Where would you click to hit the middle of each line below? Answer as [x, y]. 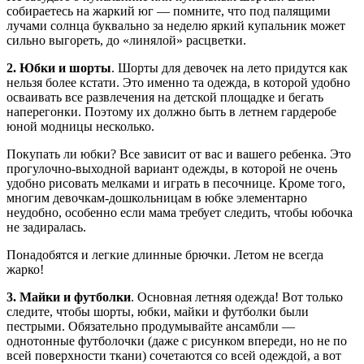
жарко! [25, 269]
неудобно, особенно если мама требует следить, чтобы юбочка [180, 212]
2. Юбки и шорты [59, 67]
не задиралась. [46, 227]
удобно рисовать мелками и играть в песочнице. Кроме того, [176, 183]
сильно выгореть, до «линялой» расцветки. [126, 40]
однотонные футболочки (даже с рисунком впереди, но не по [177, 340]
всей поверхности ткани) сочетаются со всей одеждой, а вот [174, 355]
